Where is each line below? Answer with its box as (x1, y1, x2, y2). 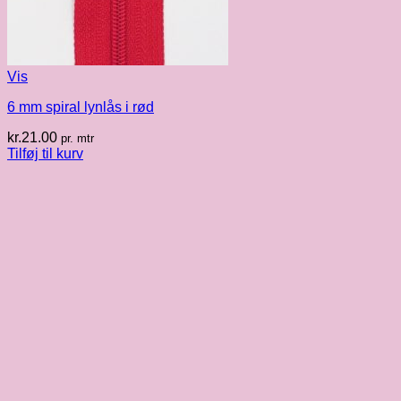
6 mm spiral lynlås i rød (7, 99, 154, 115)
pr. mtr (61, 132, 94, 146)
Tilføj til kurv (7, 146, 83, 162)
